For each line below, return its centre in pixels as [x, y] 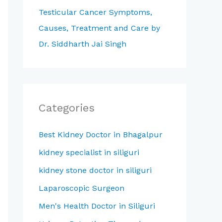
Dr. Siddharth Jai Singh [83, 44]
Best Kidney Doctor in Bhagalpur [101, 135]
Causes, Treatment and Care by [99, 28]
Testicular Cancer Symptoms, [95, 12]
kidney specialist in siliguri [89, 152]
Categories [67, 108]
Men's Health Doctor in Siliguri [97, 206]
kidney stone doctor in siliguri [95, 170]
